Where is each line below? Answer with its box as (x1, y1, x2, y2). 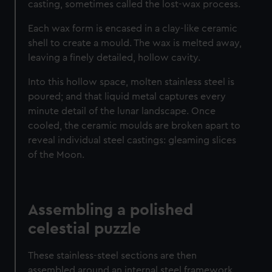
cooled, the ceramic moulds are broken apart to (28, 120, 241, 131)
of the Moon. (28, 149, 87, 160)
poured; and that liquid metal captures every (28, 91, 226, 101)
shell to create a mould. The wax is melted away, (28, 38, 242, 48)
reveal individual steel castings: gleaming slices (28, 135, 237, 145)
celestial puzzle (28, 220, 141, 237)
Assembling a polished (28, 202, 194, 218)
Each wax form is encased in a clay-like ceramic (28, 23, 238, 33)
